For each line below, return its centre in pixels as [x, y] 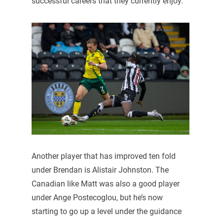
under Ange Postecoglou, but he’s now [97, 198]
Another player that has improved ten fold [103, 156]
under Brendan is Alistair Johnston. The [100, 170]
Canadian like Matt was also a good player [105, 184]
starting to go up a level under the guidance [106, 212]
